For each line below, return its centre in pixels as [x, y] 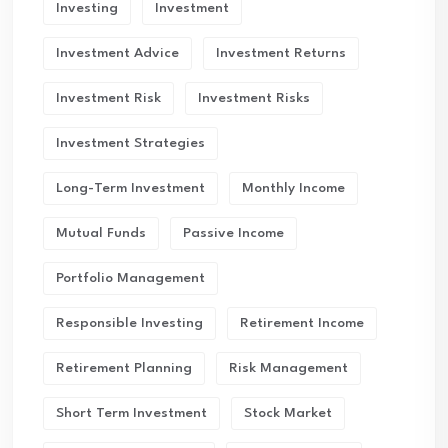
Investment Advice [117, 53]
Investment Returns [281, 53]
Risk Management [288, 368]
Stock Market [288, 413]
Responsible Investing [129, 323]
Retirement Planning [124, 368]
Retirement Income [302, 323]
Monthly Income [293, 188]
